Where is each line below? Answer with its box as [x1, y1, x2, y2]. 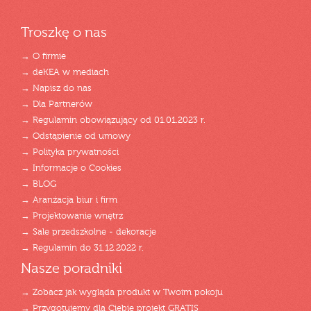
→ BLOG [21, 180, 56, 190]
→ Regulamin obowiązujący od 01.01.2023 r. [21, 116, 205, 126]
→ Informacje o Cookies [21, 164, 121, 174]
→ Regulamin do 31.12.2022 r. [21, 244, 144, 253]
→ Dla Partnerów [21, 100, 92, 110]
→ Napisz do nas [21, 84, 92, 94]
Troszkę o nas [21, 26, 107, 41]
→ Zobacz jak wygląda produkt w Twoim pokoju [21, 288, 223, 298]
